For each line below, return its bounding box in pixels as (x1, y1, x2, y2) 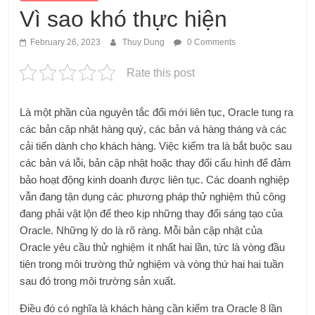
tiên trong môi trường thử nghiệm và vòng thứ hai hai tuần (20, 257, 284, 270)
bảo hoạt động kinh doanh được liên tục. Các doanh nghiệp (20, 173, 290, 186)
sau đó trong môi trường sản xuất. (20, 274, 176, 287)
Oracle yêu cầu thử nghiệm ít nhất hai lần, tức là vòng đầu (20, 240, 285, 253)
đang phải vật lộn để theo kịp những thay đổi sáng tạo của (20, 207, 283, 219)
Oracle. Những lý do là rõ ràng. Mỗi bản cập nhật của (20, 224, 263, 236)
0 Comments (185, 37, 236, 47)
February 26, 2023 (30, 37, 101, 47)
